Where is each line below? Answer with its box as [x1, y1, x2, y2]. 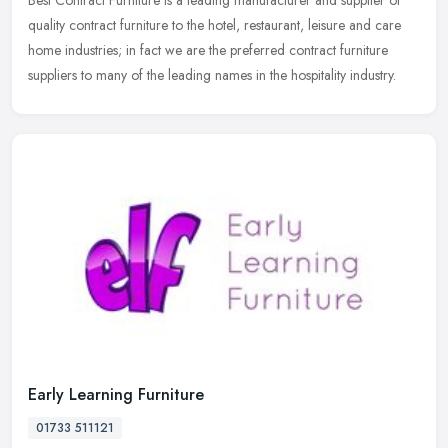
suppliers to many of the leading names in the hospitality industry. [28, 65, 396, 86]
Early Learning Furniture [28, 382, 204, 406]
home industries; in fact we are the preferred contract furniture [28, 40, 388, 61]
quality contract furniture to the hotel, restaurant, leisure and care [28, 15, 401, 36]
